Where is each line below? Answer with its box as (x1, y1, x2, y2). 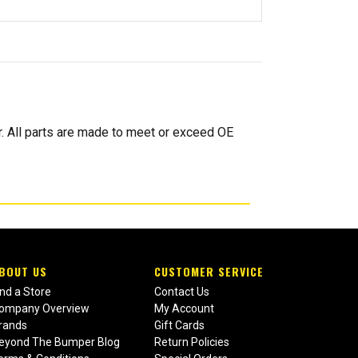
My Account (153, 302, 214, 316)
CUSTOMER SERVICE (153, 263, 264, 280)
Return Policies (153, 336, 229, 349)
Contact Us (153, 285, 209, 299)
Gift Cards (153, 319, 205, 332)
